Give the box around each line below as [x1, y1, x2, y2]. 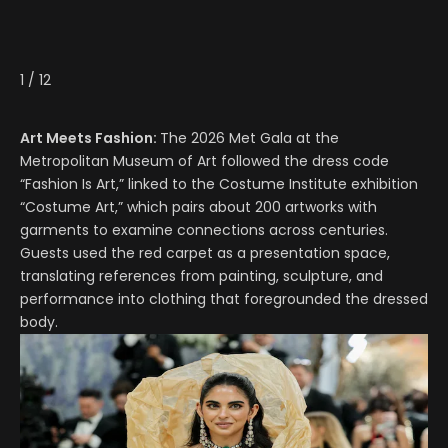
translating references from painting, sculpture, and [20, 265, 383, 286]
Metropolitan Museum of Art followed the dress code [20, 150, 389, 171]
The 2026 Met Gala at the [160, 127, 339, 148]
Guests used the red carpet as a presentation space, [20, 242, 390, 263]
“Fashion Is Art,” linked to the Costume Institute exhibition [20, 173, 418, 194]
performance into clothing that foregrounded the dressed [20, 288, 428, 309]
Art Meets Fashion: [20, 127, 160, 148]
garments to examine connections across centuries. [20, 219, 388, 240]
